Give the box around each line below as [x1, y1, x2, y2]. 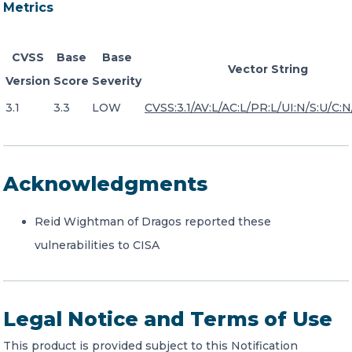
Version [5, 74, 50, 88]
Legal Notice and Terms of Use [3, 307, 332, 331]
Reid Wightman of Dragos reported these [35, 214, 271, 229]
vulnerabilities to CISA [35, 238, 159, 252]
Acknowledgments [3, 172, 207, 196]
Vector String [228, 62, 308, 76]
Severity [92, 74, 141, 88]
